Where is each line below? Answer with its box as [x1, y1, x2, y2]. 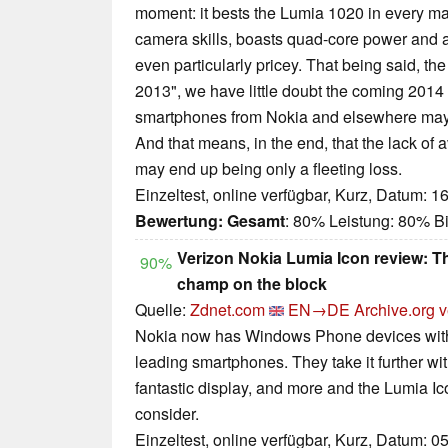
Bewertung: [135, 209, 223, 233]
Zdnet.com [190, 298, 265, 322]
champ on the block [177, 272, 327, 296]
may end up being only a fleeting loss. [135, 157, 402, 181]
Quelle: [135, 298, 190, 322]
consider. [135, 402, 199, 426]
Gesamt [227, 209, 285, 233]
